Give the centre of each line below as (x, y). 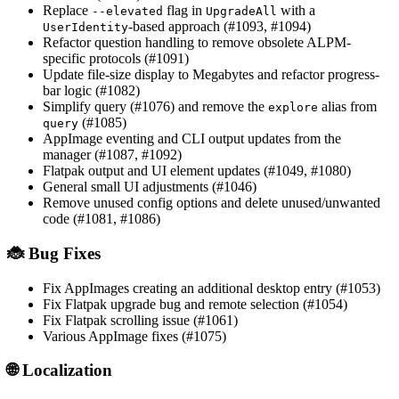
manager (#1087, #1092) (112, 155)
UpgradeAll (241, 12)
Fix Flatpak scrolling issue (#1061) (140, 320)
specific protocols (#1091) (116, 59)
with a (296, 11)
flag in (184, 11)
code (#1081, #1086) (102, 219)
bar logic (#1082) (91, 91)
